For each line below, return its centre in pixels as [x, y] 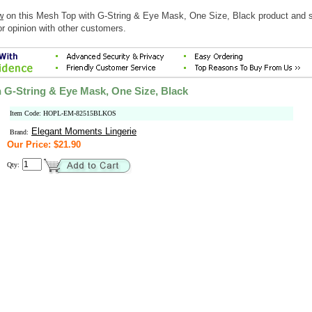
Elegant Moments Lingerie [84, 131]
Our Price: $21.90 [44, 145]
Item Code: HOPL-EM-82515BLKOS [63, 113]
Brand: [19, 132]
